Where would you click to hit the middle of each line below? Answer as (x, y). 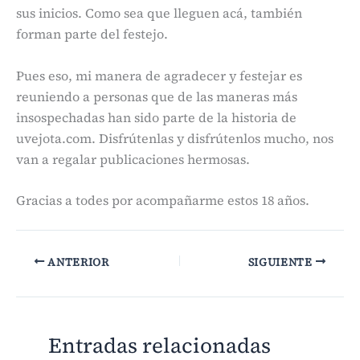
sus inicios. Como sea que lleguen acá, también (159, 12)
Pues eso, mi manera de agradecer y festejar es (159, 75)
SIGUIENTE (282, 262)
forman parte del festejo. (92, 33)
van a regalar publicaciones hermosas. (133, 159)
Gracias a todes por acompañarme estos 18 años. (163, 200)
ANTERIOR (77, 262)
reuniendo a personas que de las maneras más (157, 96)
